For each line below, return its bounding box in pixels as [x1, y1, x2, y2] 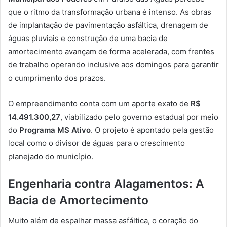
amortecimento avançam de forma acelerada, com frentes [8, 47, 214, 57]
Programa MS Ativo [19, 125, 91, 135]
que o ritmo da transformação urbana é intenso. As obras [8, 7, 211, 17]
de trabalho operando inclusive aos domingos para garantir [8, 60, 219, 70]
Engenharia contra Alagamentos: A [8, 177, 204, 192]
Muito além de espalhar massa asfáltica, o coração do [8, 215, 198, 225]
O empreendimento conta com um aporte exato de [8, 99, 191, 109]
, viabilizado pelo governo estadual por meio [60, 112, 218, 122]
